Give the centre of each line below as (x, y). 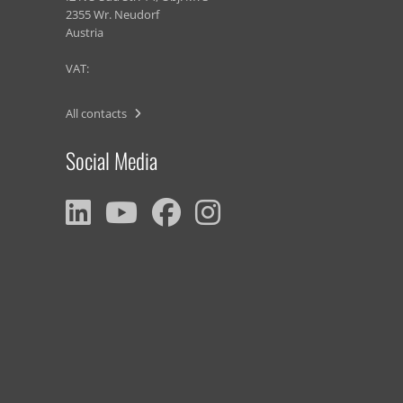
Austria (85, 32)
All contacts (98, 113)
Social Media (112, 160)
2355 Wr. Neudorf (112, 14)
